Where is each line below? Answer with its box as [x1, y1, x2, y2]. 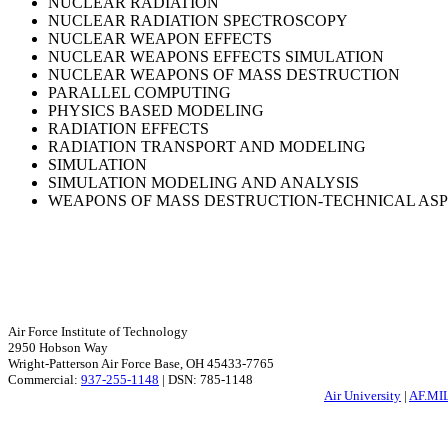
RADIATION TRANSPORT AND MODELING [48, 138, 366, 156]
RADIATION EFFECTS [48, 120, 209, 138]
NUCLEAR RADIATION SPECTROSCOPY [48, 12, 348, 30]
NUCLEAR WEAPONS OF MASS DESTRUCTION [48, 66, 400, 84]
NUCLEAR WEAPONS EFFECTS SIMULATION [48, 48, 384, 66]
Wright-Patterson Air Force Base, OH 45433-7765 [8, 356, 274, 372]
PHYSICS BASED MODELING [48, 102, 264, 120]
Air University [324, 388, 401, 404]
